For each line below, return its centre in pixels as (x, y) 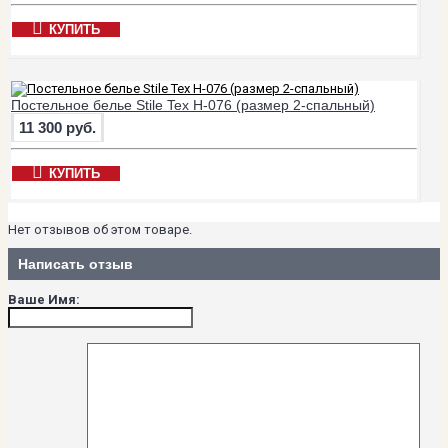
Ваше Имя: (44, 299)
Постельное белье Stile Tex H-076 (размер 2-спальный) (193, 104)
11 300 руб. (57, 127)
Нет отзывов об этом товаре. (100, 229)
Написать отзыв (75, 264)
